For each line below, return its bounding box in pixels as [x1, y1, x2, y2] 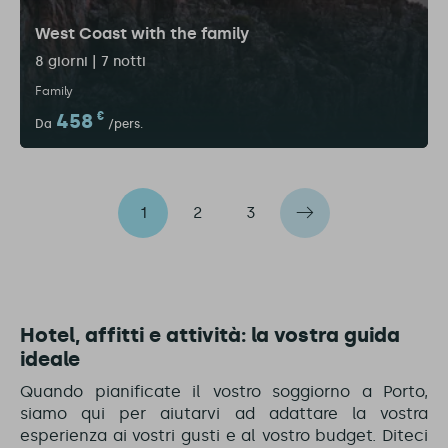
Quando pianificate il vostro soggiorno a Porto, [20, 382, 428, 401]
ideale [20, 347, 80, 371]
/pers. [108, 117, 143, 131]
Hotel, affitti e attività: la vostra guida [20, 323, 400, 347]
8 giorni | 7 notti [35, 53, 146, 70]
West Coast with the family [35, 24, 249, 43]
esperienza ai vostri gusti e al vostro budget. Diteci [20, 426, 428, 445]
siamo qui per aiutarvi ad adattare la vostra [20, 404, 428, 423]
